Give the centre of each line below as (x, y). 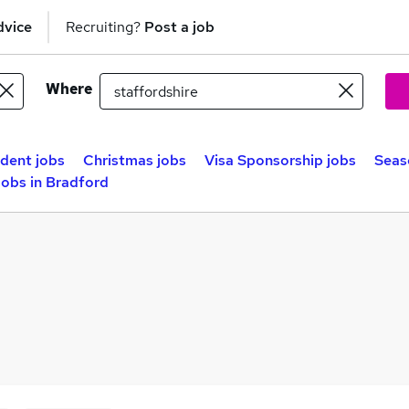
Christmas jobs (135, 160)
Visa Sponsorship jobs (280, 160)
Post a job (179, 26)
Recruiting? (105, 26)
